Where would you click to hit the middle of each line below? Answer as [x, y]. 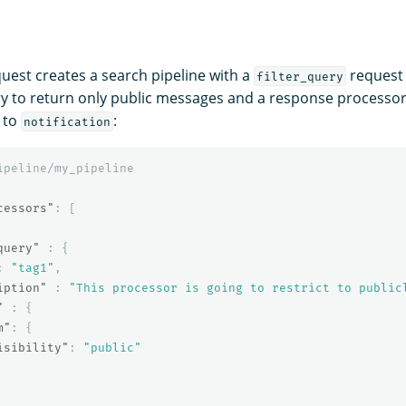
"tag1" [33, 267]
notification [67, 121]
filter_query [300, 76]
